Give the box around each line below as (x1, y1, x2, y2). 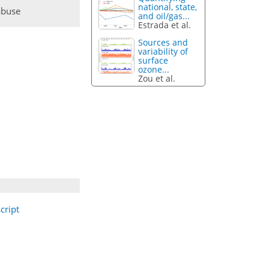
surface (138, 55, 169, 67)
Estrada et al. (138, 19, 192, 31)
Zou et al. (138, 73, 176, 85)
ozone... (138, 64, 170, 76)
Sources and (138, 37, 189, 49)
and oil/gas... (138, 10, 190, 22)
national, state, (138, 1, 198, 13)
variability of (138, 46, 189, 58)
